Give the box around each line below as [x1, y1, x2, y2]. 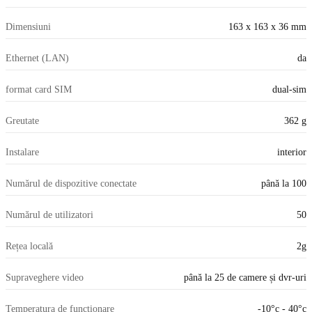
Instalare [6, 147, 39, 158]
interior [277, 147, 306, 158]
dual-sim [272, 84, 306, 95]
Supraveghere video [6, 272, 84, 283]
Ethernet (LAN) [6, 53, 69, 64]
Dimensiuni [6, 22, 51, 33]
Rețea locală [6, 241, 53, 252]
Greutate [6, 116, 39, 127]
